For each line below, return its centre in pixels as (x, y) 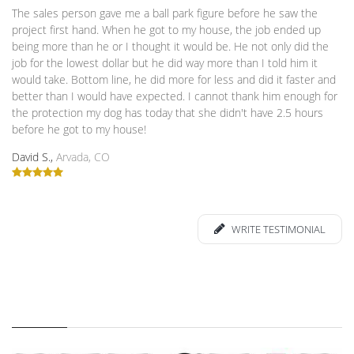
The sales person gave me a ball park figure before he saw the (165, 13)
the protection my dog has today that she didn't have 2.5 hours (168, 113)
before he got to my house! (79, 129)
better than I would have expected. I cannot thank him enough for (175, 96)
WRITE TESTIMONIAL (277, 229)
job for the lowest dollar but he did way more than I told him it (165, 63)
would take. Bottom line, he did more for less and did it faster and (174, 79)
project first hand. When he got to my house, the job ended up (166, 30)
